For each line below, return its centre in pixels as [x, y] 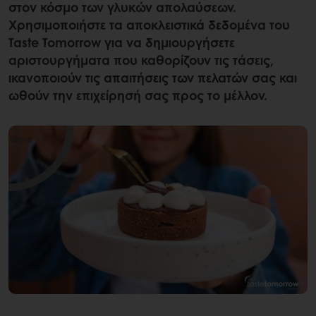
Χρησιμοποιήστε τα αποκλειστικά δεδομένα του [149, 25]
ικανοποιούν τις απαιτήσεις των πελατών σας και [153, 78]
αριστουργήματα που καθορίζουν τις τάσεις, [141, 60]
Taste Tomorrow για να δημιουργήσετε [122, 43]
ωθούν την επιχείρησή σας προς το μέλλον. [141, 96]
